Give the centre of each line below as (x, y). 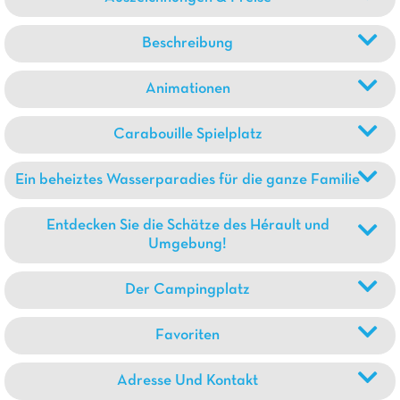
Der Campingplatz (187, 290)
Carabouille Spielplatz (187, 134)
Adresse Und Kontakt (187, 381)
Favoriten (187, 335)
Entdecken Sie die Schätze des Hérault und (187, 225)
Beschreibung (187, 43)
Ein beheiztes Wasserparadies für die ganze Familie (187, 180)
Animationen (187, 89)
